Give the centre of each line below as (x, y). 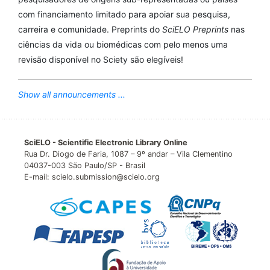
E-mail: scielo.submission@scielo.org (92, 177)
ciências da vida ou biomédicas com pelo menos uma (123, 45)
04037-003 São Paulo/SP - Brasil (85, 166)
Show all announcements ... (72, 95)
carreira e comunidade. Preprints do (90, 30)
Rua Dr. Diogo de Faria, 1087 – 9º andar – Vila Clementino (128, 154)
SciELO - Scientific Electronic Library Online (106, 143)
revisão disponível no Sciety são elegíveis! (101, 60)
